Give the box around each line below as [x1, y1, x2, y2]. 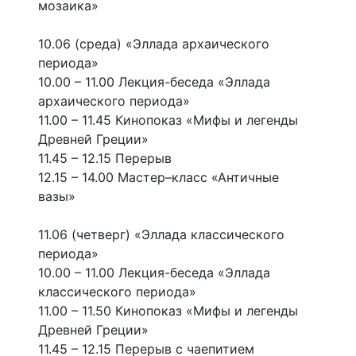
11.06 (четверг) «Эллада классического [38, 226, 284, 243]
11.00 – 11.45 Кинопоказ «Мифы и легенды [38, 112, 298, 129]
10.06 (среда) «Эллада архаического [38, 36, 269, 52]
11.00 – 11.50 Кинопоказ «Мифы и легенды [38, 303, 298, 319]
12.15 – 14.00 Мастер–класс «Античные [38, 169, 279, 186]
